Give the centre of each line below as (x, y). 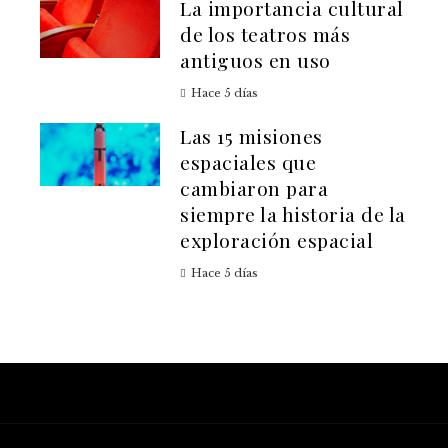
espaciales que (248, 162)
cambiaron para (254, 188)
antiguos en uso (255, 60)
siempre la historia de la (293, 214)
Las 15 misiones (251, 136)
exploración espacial (276, 240)
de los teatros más (265, 34)
